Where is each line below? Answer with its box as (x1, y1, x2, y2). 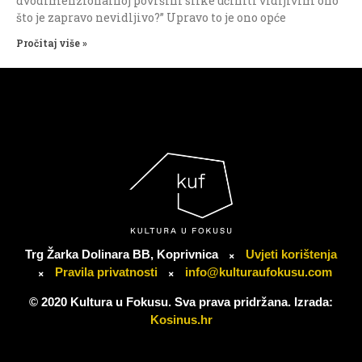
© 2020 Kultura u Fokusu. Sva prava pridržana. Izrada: (29, 295, 333, 309)
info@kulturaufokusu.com (184, 265, 332, 280)
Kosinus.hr (149, 313, 213, 327)
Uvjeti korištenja (246, 247, 337, 262)
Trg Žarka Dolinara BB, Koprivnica (25, 247, 221, 262)
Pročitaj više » (16, 36, 87, 50)
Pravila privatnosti (54, 265, 161, 280)
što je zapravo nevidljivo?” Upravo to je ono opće (16, 10, 286, 26)
